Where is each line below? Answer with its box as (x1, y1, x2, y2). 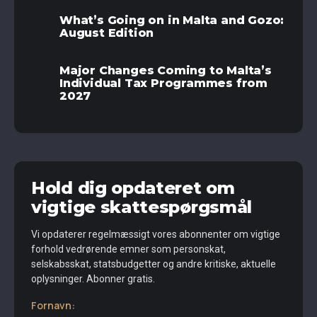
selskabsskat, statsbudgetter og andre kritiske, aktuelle (31, 258, 276, 270)
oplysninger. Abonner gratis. (31, 273, 155, 285)
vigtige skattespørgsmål (31, 197, 253, 218)
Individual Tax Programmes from (59, 76, 267, 91)
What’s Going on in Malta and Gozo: (59, 13, 284, 28)
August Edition (59, 26, 154, 40)
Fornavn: (31, 299, 75, 313)
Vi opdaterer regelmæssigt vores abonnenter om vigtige (31, 229, 280, 241)
